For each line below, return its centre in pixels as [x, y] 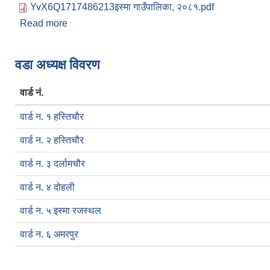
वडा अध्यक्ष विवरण [57, 65]
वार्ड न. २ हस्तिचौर [52, 140]
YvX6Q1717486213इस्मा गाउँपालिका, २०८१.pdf [122, 7]
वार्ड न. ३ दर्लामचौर [52, 164]
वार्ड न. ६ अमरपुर [49, 234]
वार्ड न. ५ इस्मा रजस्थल [61, 211]
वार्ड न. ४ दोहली [47, 187]
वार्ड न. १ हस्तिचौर [52, 117]
